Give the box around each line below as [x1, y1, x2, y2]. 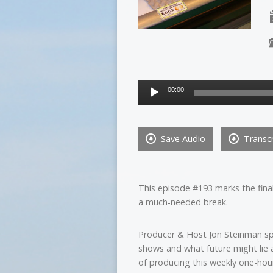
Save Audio [158, 133, 205, 144]
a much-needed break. [138, 196, 228, 208]
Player [138, 95, 162, 107]
